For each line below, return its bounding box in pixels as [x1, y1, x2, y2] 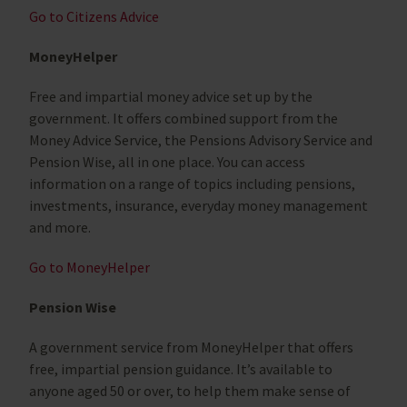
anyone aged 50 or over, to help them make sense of [29, 382, 351, 401]
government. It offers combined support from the [29, 109, 338, 128]
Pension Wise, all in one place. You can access [29, 153, 305, 172]
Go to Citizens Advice [29, 7, 159, 26]
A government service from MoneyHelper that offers [29, 338, 353, 357]
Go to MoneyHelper [29, 258, 150, 277]
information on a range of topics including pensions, [29, 174, 355, 194]
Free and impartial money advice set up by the [29, 87, 313, 106]
